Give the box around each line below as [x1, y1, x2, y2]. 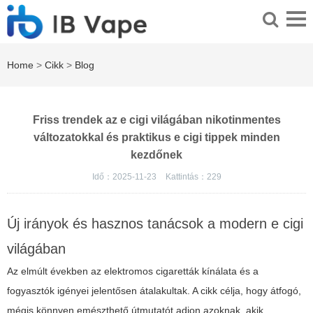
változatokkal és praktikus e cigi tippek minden [33, 131, 280, 144]
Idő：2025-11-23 [92, 172, 159, 182]
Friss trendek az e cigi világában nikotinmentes [32, 114, 281, 126]
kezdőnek [131, 149, 182, 161]
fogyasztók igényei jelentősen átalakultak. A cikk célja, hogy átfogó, [7, 285, 301, 297]
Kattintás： [165, 172, 207, 182]
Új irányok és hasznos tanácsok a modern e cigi [7, 216, 303, 232]
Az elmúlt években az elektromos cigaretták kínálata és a [7, 265, 259, 277]
